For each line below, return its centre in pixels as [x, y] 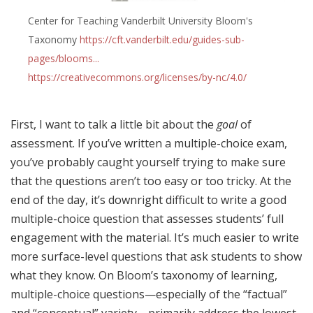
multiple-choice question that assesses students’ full [147, 218]
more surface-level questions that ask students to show [156, 256]
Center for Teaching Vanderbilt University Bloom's [140, 21]
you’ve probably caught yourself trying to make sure [148, 162]
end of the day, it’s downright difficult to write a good [148, 199]
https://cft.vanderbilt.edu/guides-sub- [162, 40]
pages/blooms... [63, 59]
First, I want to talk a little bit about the [114, 124]
